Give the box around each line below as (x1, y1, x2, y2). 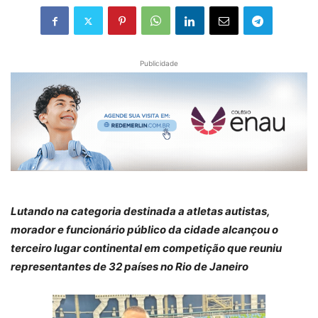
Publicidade (140, 59, 178, 67)
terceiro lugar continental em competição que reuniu (11, 241, 282, 256)
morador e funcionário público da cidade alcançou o (11, 223, 278, 237)
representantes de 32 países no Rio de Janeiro (11, 260, 248, 274)
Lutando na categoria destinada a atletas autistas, (11, 204, 270, 219)
